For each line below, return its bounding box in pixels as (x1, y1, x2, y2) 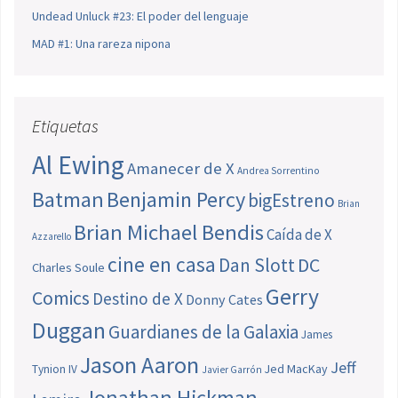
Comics (32, 286, 90, 311)
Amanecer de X (127, 158, 235, 179)
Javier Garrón (202, 363, 262, 377)
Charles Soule (32, 259, 105, 276)
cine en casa (107, 251, 216, 278)
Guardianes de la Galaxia (108, 320, 298, 345)
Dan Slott (219, 253, 295, 278)
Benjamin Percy (107, 186, 245, 214)
